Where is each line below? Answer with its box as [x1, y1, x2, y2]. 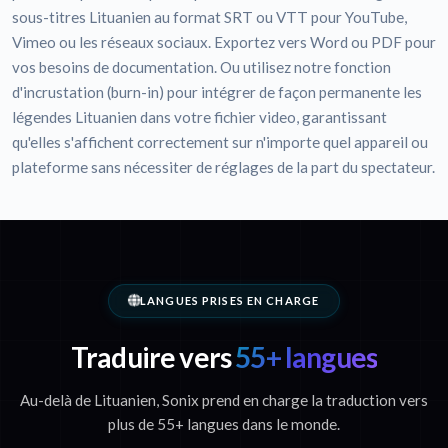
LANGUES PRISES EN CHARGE [140, 294, 319, 308]
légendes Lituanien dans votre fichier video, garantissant [12, 108, 387, 127]
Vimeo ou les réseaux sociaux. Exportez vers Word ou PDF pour [12, 33, 436, 52]
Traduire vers [70, 340, 232, 375]
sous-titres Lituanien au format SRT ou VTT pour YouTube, [12, 8, 407, 27]
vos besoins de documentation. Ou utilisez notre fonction [12, 58, 391, 77]
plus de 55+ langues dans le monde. [108, 415, 340, 434]
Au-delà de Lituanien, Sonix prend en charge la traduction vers [20, 391, 428, 410]
